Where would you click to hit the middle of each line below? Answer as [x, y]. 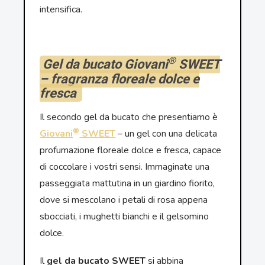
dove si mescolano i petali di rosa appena [124, 200]
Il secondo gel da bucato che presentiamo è [129, 117]
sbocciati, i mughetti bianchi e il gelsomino [125, 217]
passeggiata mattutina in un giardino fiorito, [127, 184]
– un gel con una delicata [167, 134]
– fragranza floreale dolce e [120, 79]
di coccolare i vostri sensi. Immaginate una [125, 167]
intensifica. [61, 10]
